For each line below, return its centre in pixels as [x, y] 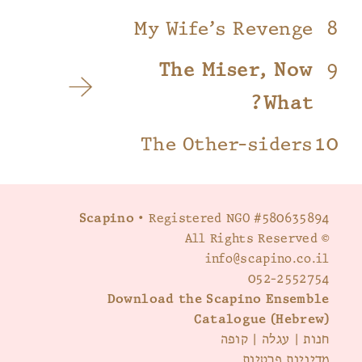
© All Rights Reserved [324, 239]
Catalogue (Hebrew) [261, 320]
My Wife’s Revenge [224, 29]
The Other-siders [227, 145]
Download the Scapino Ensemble [218, 299]
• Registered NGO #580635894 [232, 219]
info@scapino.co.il [267, 259]
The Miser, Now [236, 70]
